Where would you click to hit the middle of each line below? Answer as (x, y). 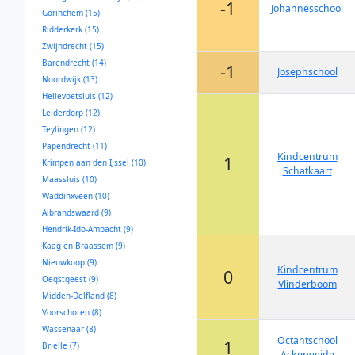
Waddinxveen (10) (76, 196)
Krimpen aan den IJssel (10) (94, 162)
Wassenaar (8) (69, 329)
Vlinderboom (307, 284)
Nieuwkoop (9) (69, 262)
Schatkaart (307, 171)
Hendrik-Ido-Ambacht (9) (88, 229)
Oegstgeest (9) (70, 279)
